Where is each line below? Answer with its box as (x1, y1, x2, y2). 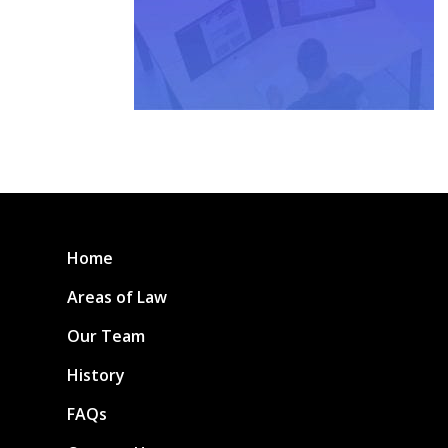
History (67, 364, 126, 387)
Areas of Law (67, 286, 168, 309)
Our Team (67, 325, 146, 348)
